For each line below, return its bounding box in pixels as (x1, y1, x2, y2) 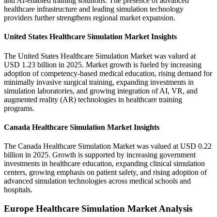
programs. (4, 104, 34, 112)
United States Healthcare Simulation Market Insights (4, 32, 177, 41)
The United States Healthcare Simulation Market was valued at (4, 51, 196, 60)
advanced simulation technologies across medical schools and (4, 177, 191, 186)
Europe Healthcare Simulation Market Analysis (4, 203, 192, 214)
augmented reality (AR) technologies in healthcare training (4, 95, 182, 104)
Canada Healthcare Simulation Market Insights (4, 123, 159, 131)
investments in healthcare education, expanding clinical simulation (4, 159, 205, 168)
